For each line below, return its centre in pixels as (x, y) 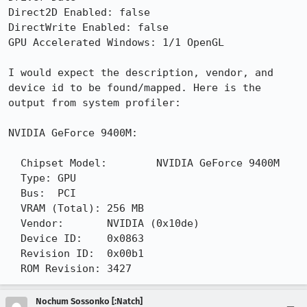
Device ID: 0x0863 (14, 238)
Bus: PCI (14, 193)
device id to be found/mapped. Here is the (135, 88)
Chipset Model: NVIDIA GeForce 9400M (14, 163)
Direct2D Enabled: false (79, 12)
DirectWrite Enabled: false (88, 27)
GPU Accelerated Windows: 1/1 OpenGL (116, 42)
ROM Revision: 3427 (119, 269)
